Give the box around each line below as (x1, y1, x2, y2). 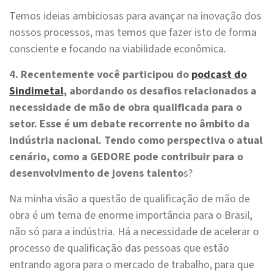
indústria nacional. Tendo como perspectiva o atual (9, 133, 263, 149)
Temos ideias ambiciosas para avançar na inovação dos (9, 9, 261, 24)
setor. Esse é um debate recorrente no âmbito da (9, 116, 250, 132)
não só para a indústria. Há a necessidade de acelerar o (9, 224, 259, 240)
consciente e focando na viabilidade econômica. (9, 41, 226, 57)
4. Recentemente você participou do (9, 67, 191, 83)
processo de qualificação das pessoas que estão (9, 241, 229, 257)
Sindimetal (9, 83, 63, 99)
